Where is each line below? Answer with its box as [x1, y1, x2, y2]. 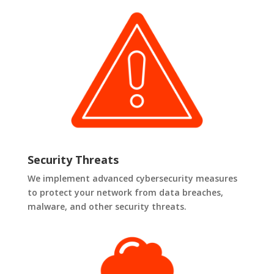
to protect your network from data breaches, [27, 187, 223, 199]
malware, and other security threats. [27, 201, 187, 213]
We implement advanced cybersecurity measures [27, 172, 237, 185]
